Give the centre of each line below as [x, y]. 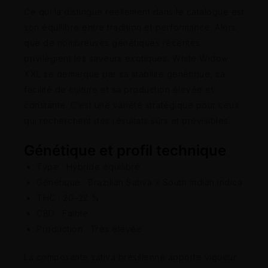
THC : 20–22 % [68, 197]
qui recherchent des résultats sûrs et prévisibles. [127, 120]
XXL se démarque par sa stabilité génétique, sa [124, 74]
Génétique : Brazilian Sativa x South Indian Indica [139, 182]
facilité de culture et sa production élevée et [119, 89]
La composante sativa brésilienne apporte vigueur [130, 257]
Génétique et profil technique [125, 150]
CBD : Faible [62, 213]
